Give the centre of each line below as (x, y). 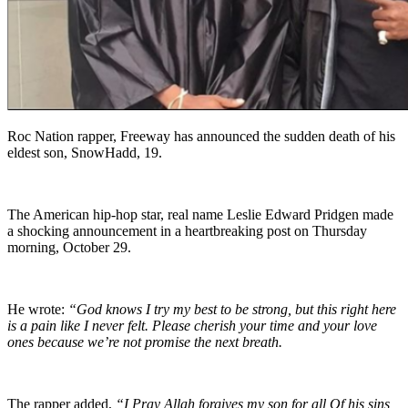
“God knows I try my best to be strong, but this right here (232, 310)
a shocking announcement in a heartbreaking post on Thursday (187, 231)
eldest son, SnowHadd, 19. (85, 153)
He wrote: (38, 310)
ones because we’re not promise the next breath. (147, 342)
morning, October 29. (69, 248)
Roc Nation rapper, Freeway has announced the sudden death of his (201, 137)
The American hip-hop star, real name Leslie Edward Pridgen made (200, 215)
